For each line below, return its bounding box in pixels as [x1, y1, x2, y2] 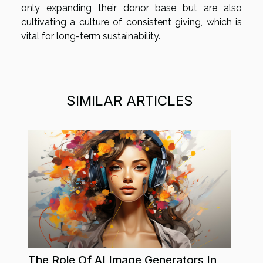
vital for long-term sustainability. [21, 30, 160, 42]
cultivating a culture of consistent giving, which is [21, 16, 242, 28]
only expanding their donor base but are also [21, 2, 242, 14]
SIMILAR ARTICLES [66, 92, 193, 109]
